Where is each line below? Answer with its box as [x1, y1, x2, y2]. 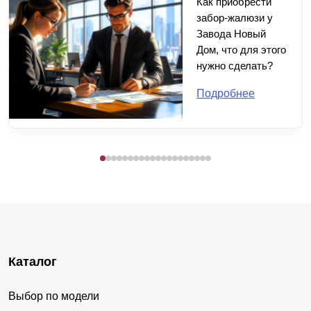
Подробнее [196, 87, 255, 100]
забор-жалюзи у [196, 12, 273, 24]
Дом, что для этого [196, 44, 286, 56]
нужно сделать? [196, 60, 273, 72]
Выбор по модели [8, 290, 99, 303]
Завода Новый [196, 28, 266, 40]
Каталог [8, 255, 57, 269]
